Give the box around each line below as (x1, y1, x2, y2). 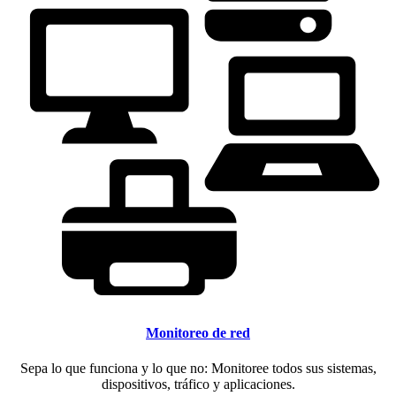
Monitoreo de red (146, 325, 250, 341)
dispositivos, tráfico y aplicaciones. (101, 376, 295, 392)
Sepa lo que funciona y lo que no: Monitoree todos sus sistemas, (19, 360, 377, 376)
